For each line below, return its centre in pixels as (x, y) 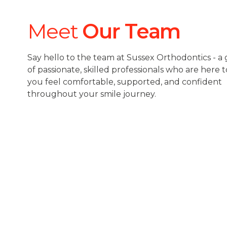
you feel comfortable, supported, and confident (124, 82)
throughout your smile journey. (91, 94)
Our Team (131, 31)
